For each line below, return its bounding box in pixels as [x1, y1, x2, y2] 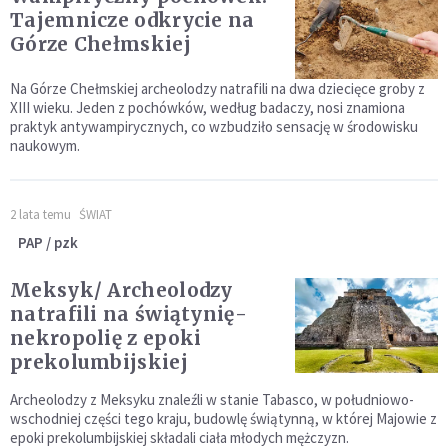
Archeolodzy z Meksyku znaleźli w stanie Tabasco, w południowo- [10, 390, 414, 410]
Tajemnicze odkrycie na [10, 8, 255, 32]
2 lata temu [10, 206, 71, 224]
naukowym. [10, 136, 80, 156]
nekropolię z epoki [10, 326, 202, 351]
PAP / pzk [18, 233, 78, 253]
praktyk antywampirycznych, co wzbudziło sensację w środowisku [10, 117, 418, 137]
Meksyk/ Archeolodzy [10, 278, 233, 303]
